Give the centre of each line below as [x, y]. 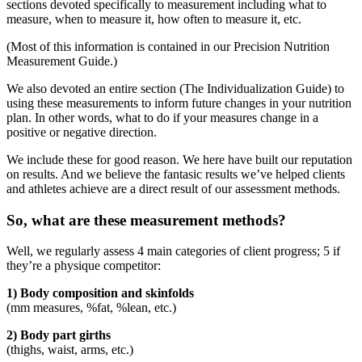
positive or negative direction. [82, 133]
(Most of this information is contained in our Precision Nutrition [168, 47]
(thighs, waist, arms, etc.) [70, 350]
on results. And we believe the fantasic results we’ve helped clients [176, 175]
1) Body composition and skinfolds [100, 293]
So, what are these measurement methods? [146, 220]
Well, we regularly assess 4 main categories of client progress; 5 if [173, 251]
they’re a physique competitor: [84, 266]
